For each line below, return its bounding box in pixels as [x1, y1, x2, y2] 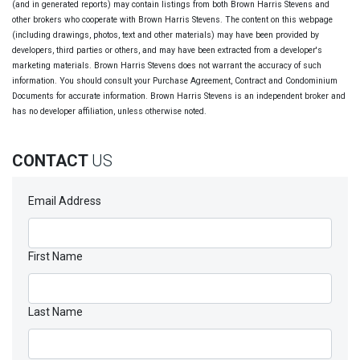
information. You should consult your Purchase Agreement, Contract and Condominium [12, 76, 337, 87]
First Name [28, 250, 83, 264]
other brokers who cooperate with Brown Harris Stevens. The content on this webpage [12, 14, 333, 26]
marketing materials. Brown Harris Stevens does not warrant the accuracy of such [12, 60, 321, 72]
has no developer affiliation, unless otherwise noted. [12, 106, 207, 117]
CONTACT [12, 151, 92, 171]
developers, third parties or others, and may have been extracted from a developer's [12, 45, 322, 56]
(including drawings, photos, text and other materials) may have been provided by [12, 30, 319, 41]
